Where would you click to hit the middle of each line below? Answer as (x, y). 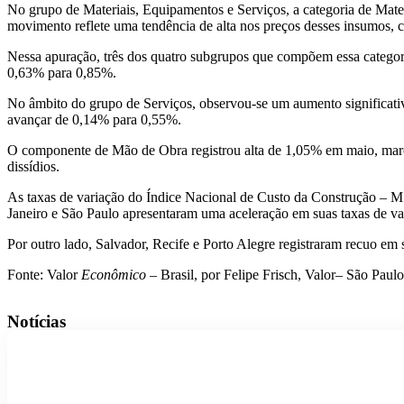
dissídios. (33, 166)
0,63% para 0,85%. (62, 72)
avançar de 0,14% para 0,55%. (94, 119)
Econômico (114, 274)
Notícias (37, 321)
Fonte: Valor (44, 274)
